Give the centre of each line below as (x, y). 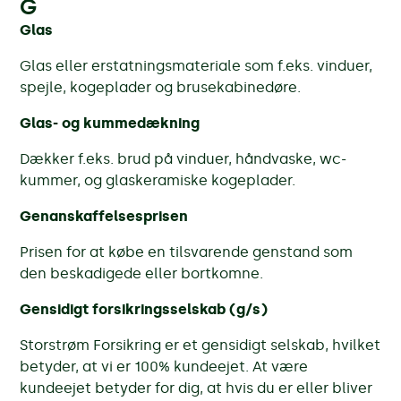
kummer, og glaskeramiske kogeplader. (158, 180)
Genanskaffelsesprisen (104, 216)
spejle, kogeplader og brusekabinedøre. (161, 87)
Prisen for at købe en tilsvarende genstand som (187, 252)
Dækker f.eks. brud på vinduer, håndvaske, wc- (183, 158)
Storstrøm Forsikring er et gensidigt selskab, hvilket (200, 345)
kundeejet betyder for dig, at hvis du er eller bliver (196, 388)
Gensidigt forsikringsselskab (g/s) (144, 309)
